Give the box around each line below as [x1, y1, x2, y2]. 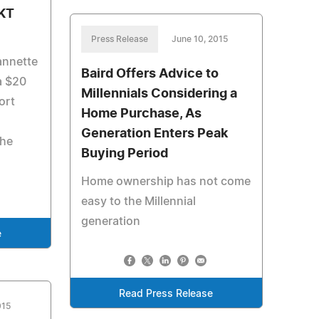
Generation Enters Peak [80, 127, 228, 140]
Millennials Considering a [80, 88, 237, 100]
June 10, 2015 [171, 35, 228, 43]
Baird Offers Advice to [80, 68, 219, 80]
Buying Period [80, 147, 168, 160]
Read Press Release [119, 289, 214, 299]
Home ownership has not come [80, 176, 251, 187]
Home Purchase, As [80, 108, 202, 120]
